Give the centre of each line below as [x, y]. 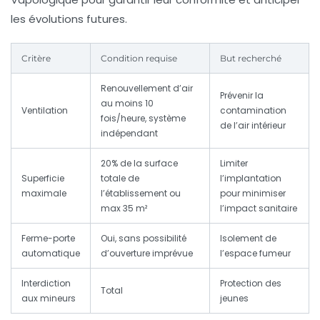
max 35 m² [124, 209]
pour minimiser [253, 194]
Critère [36, 59]
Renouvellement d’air [147, 89]
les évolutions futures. [69, 19]
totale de [120, 179]
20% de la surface [139, 164]
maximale [44, 194]
